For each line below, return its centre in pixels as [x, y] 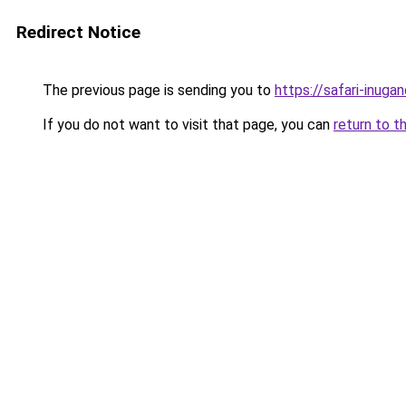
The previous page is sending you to [157, 90]
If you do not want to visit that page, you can [186, 125]
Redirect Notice [78, 32]
